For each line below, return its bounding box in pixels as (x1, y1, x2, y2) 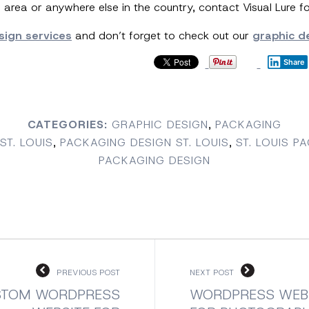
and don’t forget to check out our (72, 28, 252, 43)
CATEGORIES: (28, 117, 108, 132)
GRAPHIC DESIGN (112, 117, 208, 132)
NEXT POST (189, 267, 234, 278)
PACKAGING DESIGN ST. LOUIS (60, 135, 229, 150)
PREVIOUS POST (56, 267, 120, 278)
